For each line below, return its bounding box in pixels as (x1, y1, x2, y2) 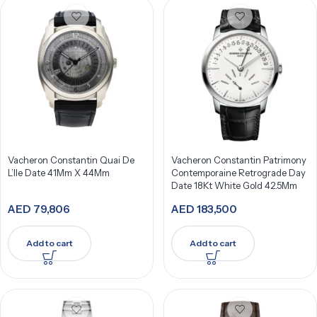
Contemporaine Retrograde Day (171, 167, 306, 178)
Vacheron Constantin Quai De (8, 154, 134, 166)
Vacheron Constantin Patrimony (171, 154, 306, 166)
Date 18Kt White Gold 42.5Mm (171, 180, 297, 191)
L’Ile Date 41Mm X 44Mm (8, 167, 110, 178)
